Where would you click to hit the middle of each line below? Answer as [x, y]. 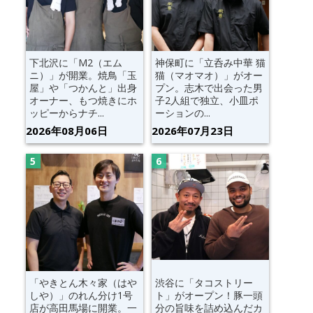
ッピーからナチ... [66, 112]
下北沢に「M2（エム [75, 62]
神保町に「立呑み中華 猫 [210, 62]
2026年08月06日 [66, 130]
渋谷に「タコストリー [204, 282]
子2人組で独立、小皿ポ [206, 100]
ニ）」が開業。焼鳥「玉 [83, 75]
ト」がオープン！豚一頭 [209, 295]
